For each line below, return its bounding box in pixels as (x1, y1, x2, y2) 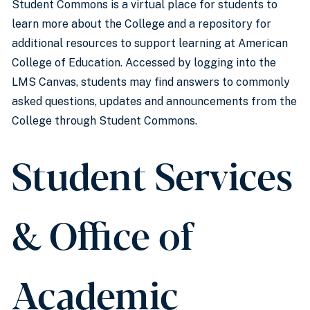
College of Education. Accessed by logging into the (12, 56, 276, 69)
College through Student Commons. (12, 114, 197, 127)
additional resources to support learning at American (12, 37, 288, 50)
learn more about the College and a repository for (12, 17, 271, 30)
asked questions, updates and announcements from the (12, 95, 297, 108)
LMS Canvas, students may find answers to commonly (12, 75, 290, 89)
